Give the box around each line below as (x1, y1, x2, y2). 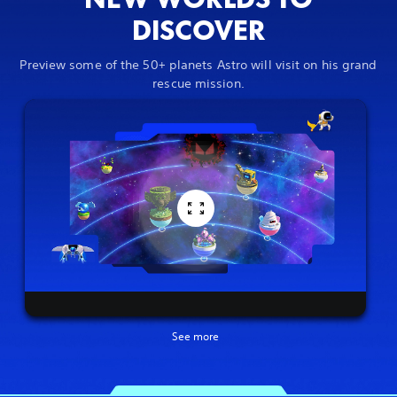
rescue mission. (152, 75, 245, 92)
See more (172, 328, 219, 344)
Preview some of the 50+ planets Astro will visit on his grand (19, 57, 378, 74)
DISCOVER (131, 6, 266, 50)
